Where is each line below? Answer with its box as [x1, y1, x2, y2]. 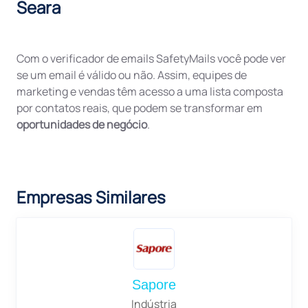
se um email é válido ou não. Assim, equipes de [16, 67, 247, 82]
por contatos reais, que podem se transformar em [16, 100, 263, 115]
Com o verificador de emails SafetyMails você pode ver [16, 51, 286, 66]
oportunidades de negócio [16, 117, 147, 132]
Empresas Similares [16, 186, 166, 208]
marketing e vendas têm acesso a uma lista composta [16, 84, 283, 99]
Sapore [132, 277, 176, 292]
